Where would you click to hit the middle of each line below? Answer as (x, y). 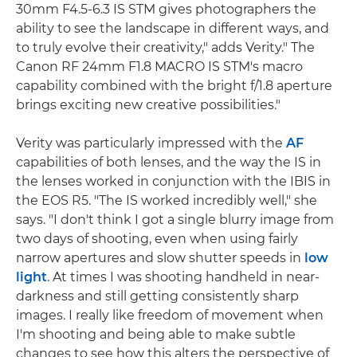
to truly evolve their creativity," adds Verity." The (165, 47)
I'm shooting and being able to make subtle (156, 334)
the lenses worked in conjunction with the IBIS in (173, 181)
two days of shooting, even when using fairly (157, 238)
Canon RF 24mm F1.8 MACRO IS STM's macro (159, 66)
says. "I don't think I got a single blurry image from (175, 219)
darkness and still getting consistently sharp (157, 296)
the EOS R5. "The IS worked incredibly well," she (167, 200)
